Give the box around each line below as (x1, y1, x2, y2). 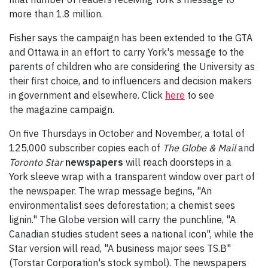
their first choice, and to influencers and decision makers (9, 75, 252, 87)
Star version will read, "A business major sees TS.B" (9, 242, 231, 255)
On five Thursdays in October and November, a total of (9, 127, 245, 140)
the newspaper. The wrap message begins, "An (9, 185, 212, 197)
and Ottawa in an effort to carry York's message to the (9, 46, 244, 59)
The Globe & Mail (163, 142, 236, 154)
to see (185, 89, 214, 102)
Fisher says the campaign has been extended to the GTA (9, 32, 252, 44)
